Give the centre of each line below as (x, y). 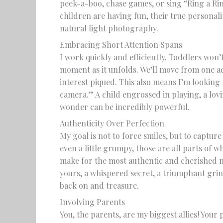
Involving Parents (92, 202)
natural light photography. (109, 28)
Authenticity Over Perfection (112, 123)
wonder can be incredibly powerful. (125, 107)
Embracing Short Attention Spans (121, 45)
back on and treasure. (99, 185)
